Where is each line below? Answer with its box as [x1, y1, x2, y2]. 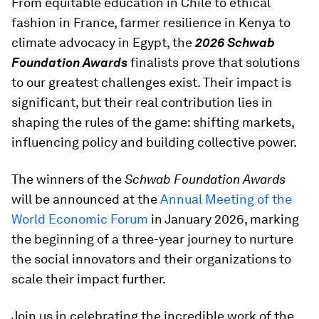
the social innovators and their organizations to [11, 251, 291, 266]
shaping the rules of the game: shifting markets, [11, 115, 294, 130]
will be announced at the [11, 192, 160, 206]
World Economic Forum [11, 211, 148, 226]
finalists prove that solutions [127, 55, 300, 70]
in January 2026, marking [151, 211, 299, 226]
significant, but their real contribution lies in [11, 95, 273, 110]
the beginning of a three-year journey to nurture [11, 231, 293, 246]
